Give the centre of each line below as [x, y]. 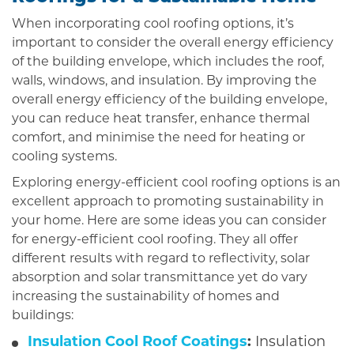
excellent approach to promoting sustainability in [168, 203]
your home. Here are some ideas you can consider [169, 222]
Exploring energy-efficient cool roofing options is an [176, 184]
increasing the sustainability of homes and [146, 298]
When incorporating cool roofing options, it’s [153, 24]
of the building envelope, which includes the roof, [168, 62]
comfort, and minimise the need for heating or [158, 138]
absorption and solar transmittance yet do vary [160, 279]
